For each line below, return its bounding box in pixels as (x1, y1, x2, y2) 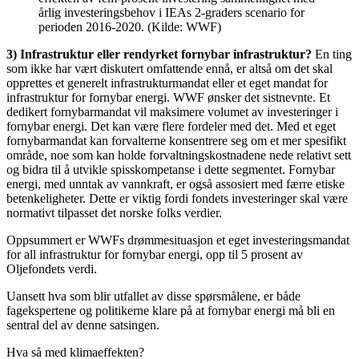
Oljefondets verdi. (6, 262, 97, 276)
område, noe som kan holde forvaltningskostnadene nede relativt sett (6, 148, 351, 163)
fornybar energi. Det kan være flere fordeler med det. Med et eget (6, 119, 336, 134)
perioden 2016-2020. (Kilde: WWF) (38, 20, 221, 34)
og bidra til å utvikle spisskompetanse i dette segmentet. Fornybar (6, 163, 335, 177)
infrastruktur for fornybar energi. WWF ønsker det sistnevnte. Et (6, 91, 330, 105)
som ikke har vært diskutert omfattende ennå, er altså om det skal (6, 62, 333, 76)
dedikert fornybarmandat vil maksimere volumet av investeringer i (6, 105, 338, 119)
